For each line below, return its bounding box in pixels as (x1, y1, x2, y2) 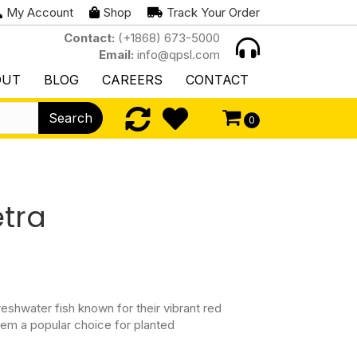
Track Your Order (167, 5, 261, 20)
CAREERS (102, 72, 163, 88)
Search (49, 109, 93, 126)
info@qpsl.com (134, 47, 221, 62)
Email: (99, 47, 135, 62)
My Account (6, 5, 74, 20)
